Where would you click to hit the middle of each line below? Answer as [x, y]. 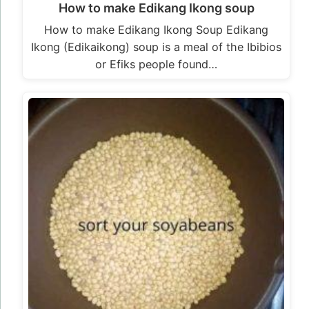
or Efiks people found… [156, 64]
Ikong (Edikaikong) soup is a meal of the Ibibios [156, 47]
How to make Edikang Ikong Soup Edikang [156, 29]
